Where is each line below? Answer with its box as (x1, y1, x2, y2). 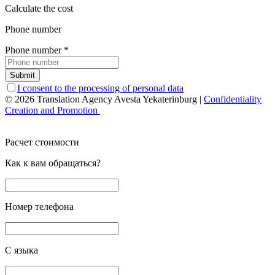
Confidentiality (204, 93, 261, 104)
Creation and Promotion (5, 104, 100, 115)
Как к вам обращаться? (5, 157, 101, 168)
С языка (5, 244, 38, 255)
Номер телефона (5, 201, 74, 212)
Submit (10, 70, 35, 80)
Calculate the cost (5, 2, 73, 14)
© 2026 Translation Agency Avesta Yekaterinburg (5, 93, 199, 104)
